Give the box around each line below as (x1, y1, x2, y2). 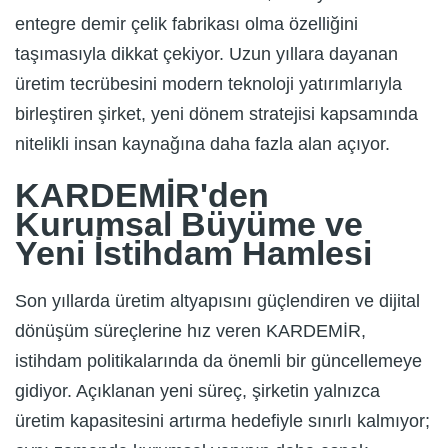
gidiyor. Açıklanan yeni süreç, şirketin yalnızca (15, 381, 380, 402)
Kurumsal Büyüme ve (15, 205, 363, 244)
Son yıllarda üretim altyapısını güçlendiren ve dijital (15, 291, 420, 312)
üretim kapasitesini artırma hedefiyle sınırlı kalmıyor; (15, 411, 430, 432)
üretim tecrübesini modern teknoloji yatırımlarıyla (15, 74, 402, 95)
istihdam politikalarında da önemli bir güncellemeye (15, 351, 422, 372)
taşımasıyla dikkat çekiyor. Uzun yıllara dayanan (15, 44, 398, 65)
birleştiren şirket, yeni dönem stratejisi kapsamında (15, 104, 418, 125)
